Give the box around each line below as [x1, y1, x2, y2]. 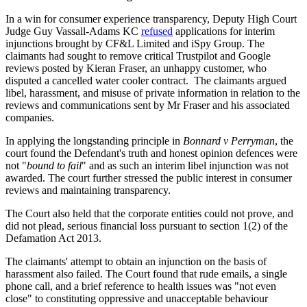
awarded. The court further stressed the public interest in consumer [5, 171, 292, 184]
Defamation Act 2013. [5, 232, 101, 244]
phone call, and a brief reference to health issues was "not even [5, 280, 276, 292]
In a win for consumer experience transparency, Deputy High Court [5, 12, 297, 25]
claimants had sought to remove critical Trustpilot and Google [5, 49, 271, 62]
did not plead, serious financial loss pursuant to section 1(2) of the [5, 219, 288, 232]
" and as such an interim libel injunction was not [82, 159, 288, 171]
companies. [5, 111, 54, 123]
